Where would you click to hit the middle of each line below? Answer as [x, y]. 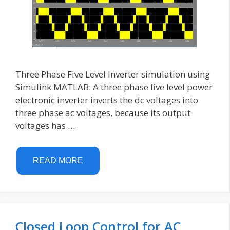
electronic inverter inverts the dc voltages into [107, 100]
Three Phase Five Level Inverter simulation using [113, 74]
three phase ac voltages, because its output [103, 112]
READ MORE [58, 161]
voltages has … [45, 125]
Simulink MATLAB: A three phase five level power [114, 87]
